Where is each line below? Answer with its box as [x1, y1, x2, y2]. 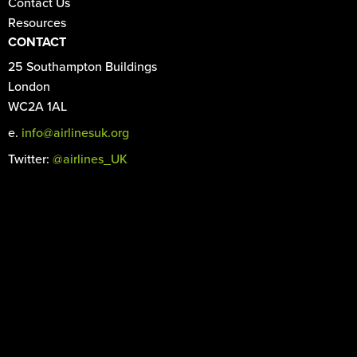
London [8, 78, 50, 95]
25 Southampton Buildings [8, 58, 157, 75]
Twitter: [8, 151, 53, 167]
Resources [8, 14, 66, 31]
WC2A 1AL [8, 98, 67, 115]
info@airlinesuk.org [22, 124, 129, 141]
